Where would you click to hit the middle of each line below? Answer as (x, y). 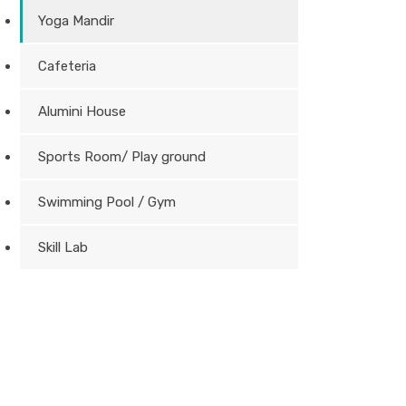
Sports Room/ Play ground (121, 156)
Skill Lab (63, 247)
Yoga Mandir (76, 20)
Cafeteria (67, 66)
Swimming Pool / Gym (106, 202)
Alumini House (82, 111)
